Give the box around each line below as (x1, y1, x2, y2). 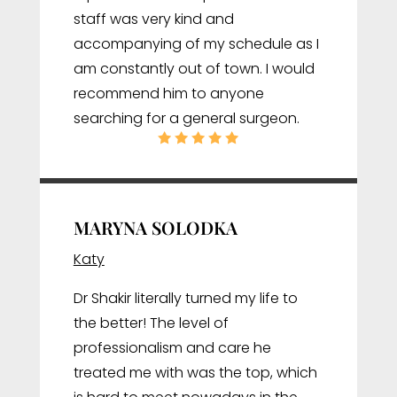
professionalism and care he (73, 337, 271, 358)
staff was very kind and (73, 8, 234, 29)
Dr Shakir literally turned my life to (73, 287, 298, 308)
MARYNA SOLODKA (73, 214, 237, 239)
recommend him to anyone (73, 82, 264, 104)
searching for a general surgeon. (73, 107, 300, 128)
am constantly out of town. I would (73, 58, 315, 79)
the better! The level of (73, 312, 229, 333)
